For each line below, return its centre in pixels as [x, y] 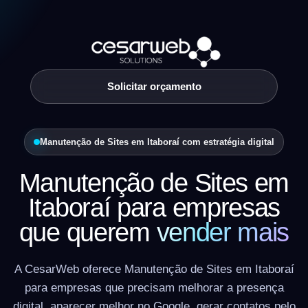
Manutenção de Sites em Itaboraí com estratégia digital [157, 142]
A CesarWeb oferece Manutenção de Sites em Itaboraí [154, 268]
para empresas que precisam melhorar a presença [154, 287]
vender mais [223, 232]
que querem [88, 232]
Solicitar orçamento [154, 86]
